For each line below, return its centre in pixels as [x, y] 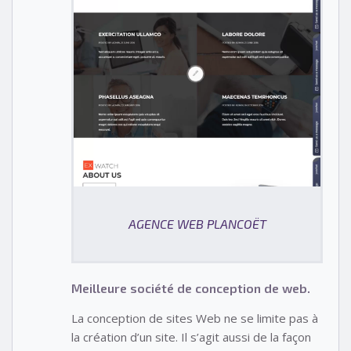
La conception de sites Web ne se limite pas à [195, 318]
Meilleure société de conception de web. [191, 288]
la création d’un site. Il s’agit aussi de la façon [191, 337]
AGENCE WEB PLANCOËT [197, 224]
